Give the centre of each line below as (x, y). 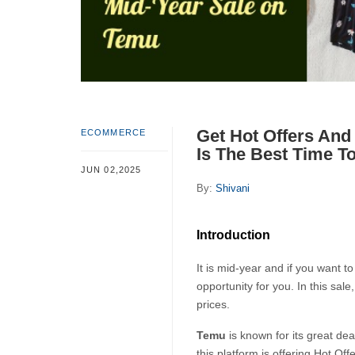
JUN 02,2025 (111, 169)
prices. (213, 304)
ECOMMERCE (113, 132)
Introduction (233, 235)
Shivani (233, 188)
